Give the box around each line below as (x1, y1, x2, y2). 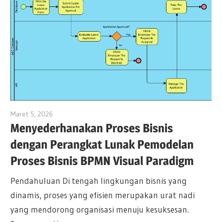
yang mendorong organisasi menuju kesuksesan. (10, 204, 189, 215)
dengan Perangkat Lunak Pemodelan (10, 137, 194, 152)
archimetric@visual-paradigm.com (53, 110, 154, 119)
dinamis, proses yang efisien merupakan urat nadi (10, 189, 195, 200)
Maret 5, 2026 (10, 110, 54, 119)
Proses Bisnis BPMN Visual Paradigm (10, 154, 194, 168)
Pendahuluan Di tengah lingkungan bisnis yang (10, 175, 187, 186)
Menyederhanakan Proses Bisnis (10, 121, 173, 136)
